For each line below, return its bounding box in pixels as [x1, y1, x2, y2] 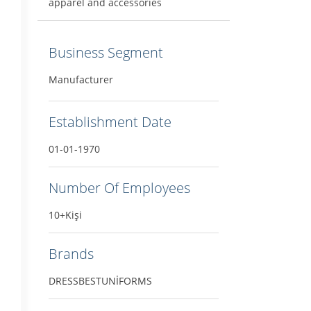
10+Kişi [48, 208, 82, 221]
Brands [48, 244, 94, 263]
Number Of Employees [48, 178, 190, 197]
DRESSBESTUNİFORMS [48, 274, 152, 287]
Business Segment [48, 42, 163, 62]
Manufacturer [48, 72, 113, 86]
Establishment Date [48, 112, 171, 131]
